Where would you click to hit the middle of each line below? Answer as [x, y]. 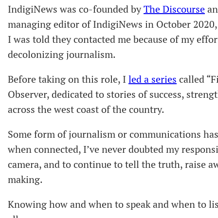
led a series [153, 79]
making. [25, 179]
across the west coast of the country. [87, 109]
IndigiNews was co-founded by [76, 9]
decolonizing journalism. [63, 54]
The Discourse [174, 9]
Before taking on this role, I [68, 79]
